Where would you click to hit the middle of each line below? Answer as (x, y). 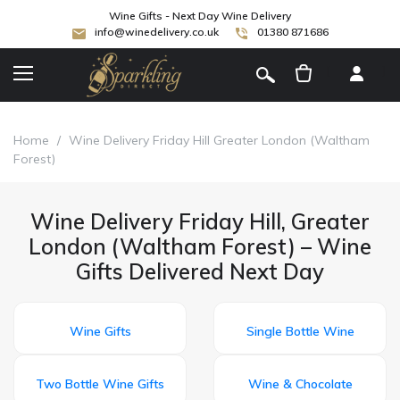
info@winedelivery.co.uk (156, 32)
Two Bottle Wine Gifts (100, 383)
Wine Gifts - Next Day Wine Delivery (200, 16)
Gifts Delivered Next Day (200, 271)
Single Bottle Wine (300, 331)
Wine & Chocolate (300, 383)
